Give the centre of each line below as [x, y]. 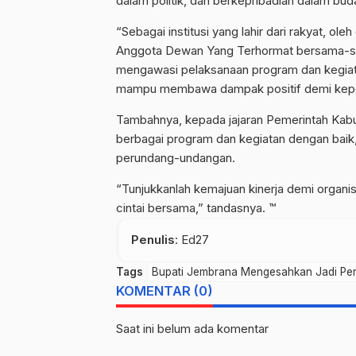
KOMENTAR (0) [164, 291]
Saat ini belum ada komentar [192, 329]
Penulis [153, 240]
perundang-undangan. [176, 158]
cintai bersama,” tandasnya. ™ [196, 208]
